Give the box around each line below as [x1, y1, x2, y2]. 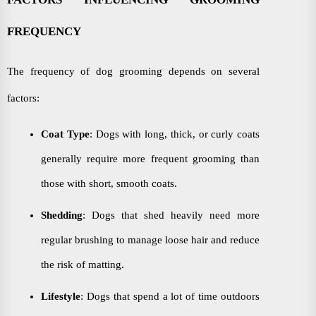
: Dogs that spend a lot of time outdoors [80, 291, 260, 302]
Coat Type [41, 128, 90, 140]
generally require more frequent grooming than [41, 153, 260, 164]
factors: [7, 92, 39, 104]
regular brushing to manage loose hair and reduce [41, 234, 260, 245]
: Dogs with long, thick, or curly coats [89, 128, 260, 140]
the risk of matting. [41, 259, 124, 270]
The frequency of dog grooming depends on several [7, 66, 260, 77]
